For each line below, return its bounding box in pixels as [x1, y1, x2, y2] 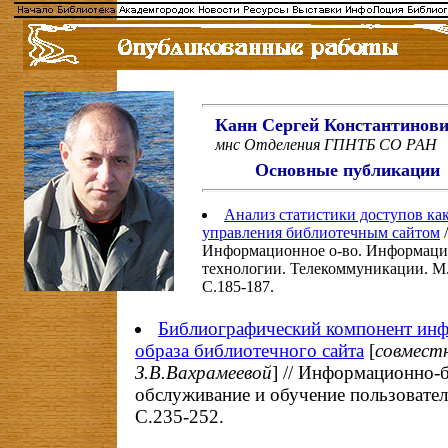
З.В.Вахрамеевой [135, 362, 272, 383]
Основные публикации [255, 160, 440, 180]
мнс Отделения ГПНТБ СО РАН [215, 136, 437, 153]
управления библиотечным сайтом [202, 224, 440, 241]
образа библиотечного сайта [135, 340, 364, 361]
